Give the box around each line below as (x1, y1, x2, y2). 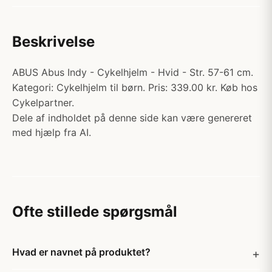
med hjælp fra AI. (12, 126, 91, 138)
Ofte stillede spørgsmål (12, 203, 177, 220)
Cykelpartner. (12, 97, 74, 109)
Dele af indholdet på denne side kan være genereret (12, 112, 252, 124)
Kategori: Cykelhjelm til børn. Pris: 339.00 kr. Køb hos (12, 81, 257, 93)
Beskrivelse (12, 33, 95, 50)
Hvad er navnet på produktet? (12, 246, 151, 258)
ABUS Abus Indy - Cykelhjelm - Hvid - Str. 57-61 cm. (12, 66, 253, 78)
